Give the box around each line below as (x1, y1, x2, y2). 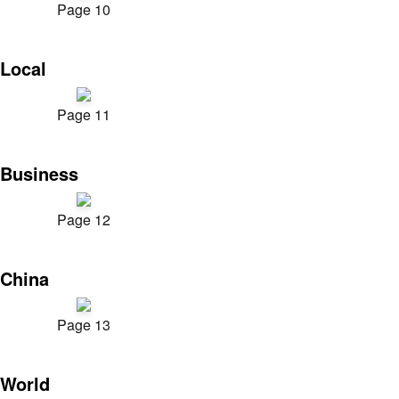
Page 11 (57, 104, 110, 125)
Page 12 (57, 209, 110, 230)
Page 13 (57, 314, 110, 335)
